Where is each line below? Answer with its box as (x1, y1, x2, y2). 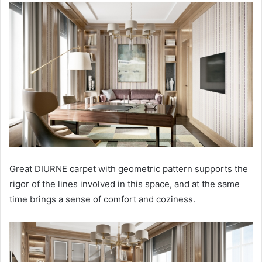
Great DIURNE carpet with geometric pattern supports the (9, 163, 248, 175)
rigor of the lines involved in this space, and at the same (9, 178, 240, 190)
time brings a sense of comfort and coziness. (9, 194, 195, 205)
